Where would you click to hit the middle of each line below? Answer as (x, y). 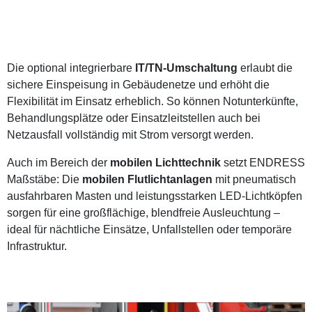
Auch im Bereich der (58, 163)
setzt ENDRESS (263, 163)
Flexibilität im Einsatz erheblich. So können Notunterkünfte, (153, 101)
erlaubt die (265, 68)
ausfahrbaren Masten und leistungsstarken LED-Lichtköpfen (155, 196)
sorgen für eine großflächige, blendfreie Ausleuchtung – (143, 213)
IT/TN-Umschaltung (186, 68)
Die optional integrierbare (71, 68)
